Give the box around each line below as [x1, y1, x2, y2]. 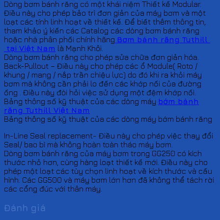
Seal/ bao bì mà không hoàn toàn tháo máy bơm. [4, 139, 173, 149]
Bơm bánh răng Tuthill [117, 34, 210, 44]
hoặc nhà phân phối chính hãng [4, 34, 115, 44]
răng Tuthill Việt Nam [4, 105, 90, 114]
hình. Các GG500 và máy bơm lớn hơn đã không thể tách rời [4, 175, 214, 184]
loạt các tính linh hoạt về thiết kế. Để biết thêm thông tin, [4, 17, 206, 26]
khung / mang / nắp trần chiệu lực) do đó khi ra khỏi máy [4, 70, 202, 79]
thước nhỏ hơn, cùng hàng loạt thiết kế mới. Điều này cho [4, 157, 208, 166]
